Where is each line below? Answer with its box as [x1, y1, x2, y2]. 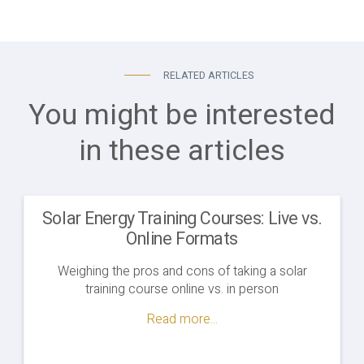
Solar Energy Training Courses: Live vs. [41, 206, 323, 232]
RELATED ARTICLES [162, 68, 253, 84]
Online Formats [125, 227, 239, 253]
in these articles [79, 130, 285, 173]
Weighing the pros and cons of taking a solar [57, 262, 307, 282]
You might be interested [28, 94, 336, 137]
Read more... [146, 310, 218, 330]
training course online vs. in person [85, 279, 279, 300]
